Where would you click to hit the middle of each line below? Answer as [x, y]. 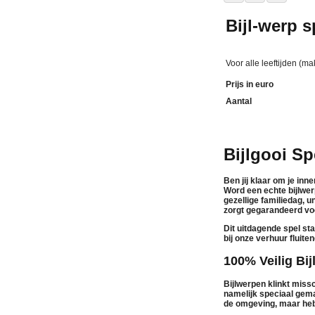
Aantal [239, 101]
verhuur [272, 239]
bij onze [240, 239]
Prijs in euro [250, 84]
